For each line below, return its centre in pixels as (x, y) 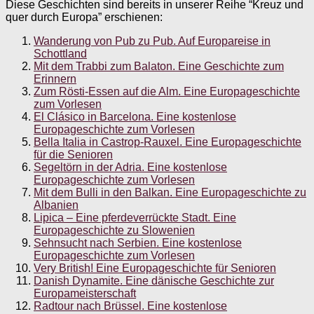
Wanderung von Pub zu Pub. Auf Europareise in (152, 41)
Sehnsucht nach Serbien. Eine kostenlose (138, 243)
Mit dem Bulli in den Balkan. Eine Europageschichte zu (170, 193)
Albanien (56, 205)
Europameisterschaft (85, 294)
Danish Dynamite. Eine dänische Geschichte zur (154, 281)
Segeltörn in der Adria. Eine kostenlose (130, 168)
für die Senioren (73, 155)
